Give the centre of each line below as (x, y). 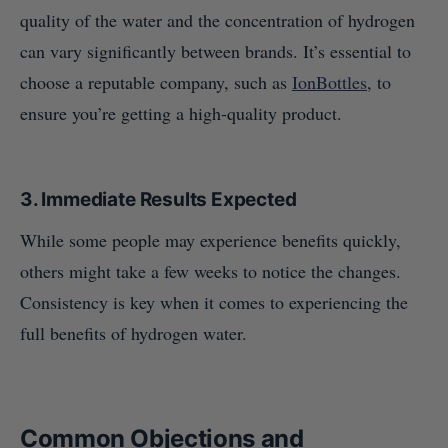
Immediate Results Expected (169, 199)
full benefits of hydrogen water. (133, 332)
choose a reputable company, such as (156, 81)
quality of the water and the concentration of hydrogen (217, 19)
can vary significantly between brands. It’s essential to (215, 50)
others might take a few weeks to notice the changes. (210, 270)
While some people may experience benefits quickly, (210, 239)
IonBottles (329, 81)
